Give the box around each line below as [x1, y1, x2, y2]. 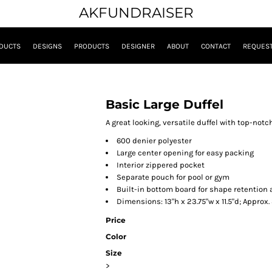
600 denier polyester [117, 136, 192, 146]
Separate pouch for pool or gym [117, 172, 229, 182]
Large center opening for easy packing [117, 148, 254, 158]
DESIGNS [33, 42, 62, 51]
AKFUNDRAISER [78, 4, 194, 21]
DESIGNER [121, 42, 155, 51]
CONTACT [201, 42, 231, 51]
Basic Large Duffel [106, 97, 223, 112]
